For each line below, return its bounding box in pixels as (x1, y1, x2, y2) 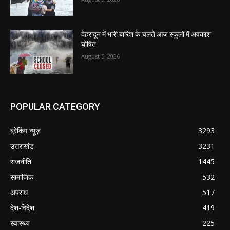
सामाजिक (10, 172, 33, 182)
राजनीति (10, 157, 31, 167)
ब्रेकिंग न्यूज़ (10, 126, 41, 136)
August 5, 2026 (81, 52, 120, 61)
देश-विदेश (10, 203, 34, 213)
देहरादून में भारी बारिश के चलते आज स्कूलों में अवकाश (81, 30, 212, 39)
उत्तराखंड (10, 141, 34, 151)
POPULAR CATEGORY (10, 101, 100, 112)
